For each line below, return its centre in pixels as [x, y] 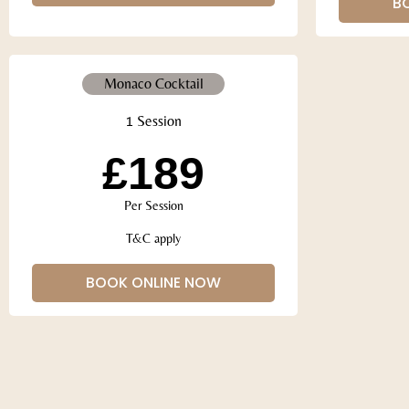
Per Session [153, 205]
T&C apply [153, 238]
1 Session [153, 121]
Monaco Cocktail [153, 83]
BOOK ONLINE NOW [153, 282]
